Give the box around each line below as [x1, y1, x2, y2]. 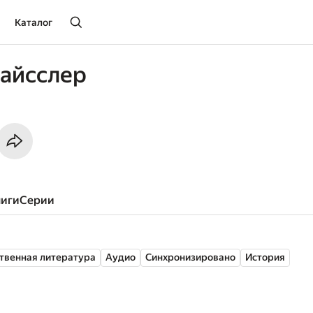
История [245, 252, 285, 263]
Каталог [15, 17, 52, 28]
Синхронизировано [145, 252, 235, 263]
